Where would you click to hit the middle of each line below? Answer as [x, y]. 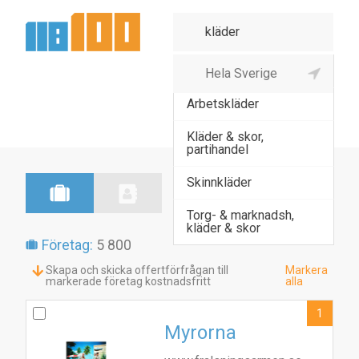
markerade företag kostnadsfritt [129, 281]
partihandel [218, 149]
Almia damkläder [233, 71]
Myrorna [200, 333]
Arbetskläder [223, 104]
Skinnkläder [219, 182]
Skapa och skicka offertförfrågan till [137, 270]
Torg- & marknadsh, [240, 215]
